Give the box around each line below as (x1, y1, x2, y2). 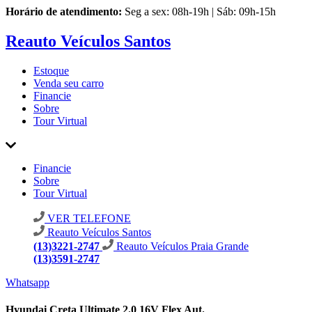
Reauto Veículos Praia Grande (116, 240, 249, 252)
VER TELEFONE (45, 212, 131, 224)
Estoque (33, 64, 69, 77)
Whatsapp (6, 276, 49, 288)
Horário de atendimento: (6, 6, 122, 17)
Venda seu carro (33, 77, 104, 89)
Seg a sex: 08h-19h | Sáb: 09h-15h (125, 6, 276, 17)
